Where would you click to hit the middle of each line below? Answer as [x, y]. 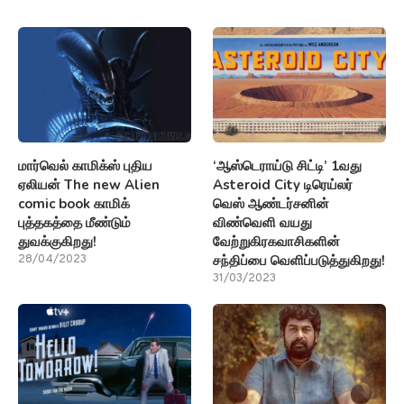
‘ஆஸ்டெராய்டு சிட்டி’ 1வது [288, 165]
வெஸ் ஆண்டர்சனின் [271, 203]
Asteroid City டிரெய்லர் [283, 184]
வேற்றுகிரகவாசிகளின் [277, 241]
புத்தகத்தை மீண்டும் [74, 222]
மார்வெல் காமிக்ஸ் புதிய [85, 165]
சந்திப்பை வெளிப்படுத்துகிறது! [299, 260]
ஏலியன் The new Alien [89, 184]
